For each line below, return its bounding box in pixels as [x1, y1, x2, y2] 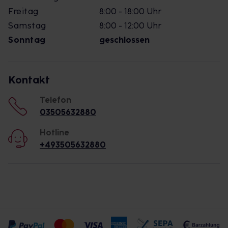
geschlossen [99, 35, 150, 45]
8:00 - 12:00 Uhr [99, 21, 161, 31]
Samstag [8, 21, 46, 31]
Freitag [8, 7, 39, 16]
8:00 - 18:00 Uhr [99, 7, 161, 16]
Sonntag [8, 35, 46, 45]
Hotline [40, 128, 69, 137]
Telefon [40, 95, 71, 105]
